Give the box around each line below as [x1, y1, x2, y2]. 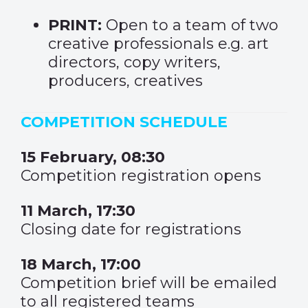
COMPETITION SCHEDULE [21, 113, 228, 131]
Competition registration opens [21, 166, 261, 185]
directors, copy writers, [48, 53, 221, 71]
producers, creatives [48, 71, 203, 90]
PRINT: [48, 16, 102, 34]
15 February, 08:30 [21, 148, 165, 166]
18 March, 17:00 [21, 255, 141, 274]
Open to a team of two [102, 16, 278, 34]
